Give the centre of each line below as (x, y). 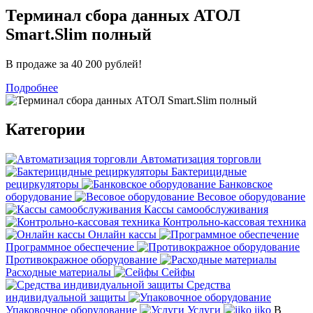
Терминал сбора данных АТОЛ (123, 15)
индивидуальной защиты (67, 298)
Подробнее (32, 87)
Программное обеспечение (71, 247)
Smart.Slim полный (79, 34)
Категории (45, 130)
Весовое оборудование (250, 197)
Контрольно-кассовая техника (233, 222)
